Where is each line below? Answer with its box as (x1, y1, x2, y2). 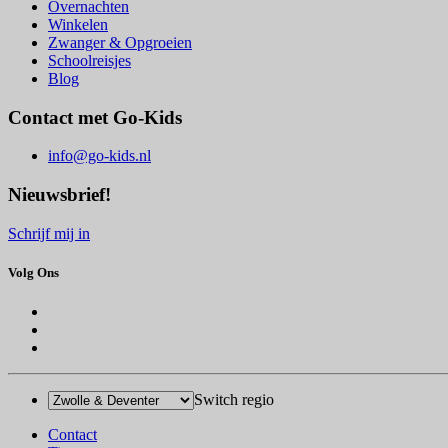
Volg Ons (8, 265, 59, 281)
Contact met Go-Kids (8, 106, 182, 128)
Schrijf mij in (8, 224, 90, 242)
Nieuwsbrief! (8, 184, 111, 206)
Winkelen (48, 15, 108, 33)
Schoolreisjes (48, 51, 131, 69)
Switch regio (194, 391, 274, 409)
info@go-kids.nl (48, 147, 151, 165)
